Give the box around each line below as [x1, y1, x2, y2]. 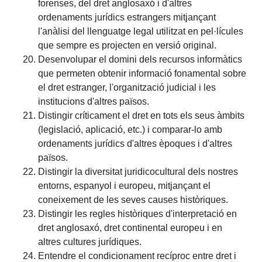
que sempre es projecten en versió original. [38, 40, 217, 50]
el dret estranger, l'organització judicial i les [38, 82, 216, 92]
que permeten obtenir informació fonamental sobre [38, 68, 247, 78]
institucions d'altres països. [38, 96, 150, 106]
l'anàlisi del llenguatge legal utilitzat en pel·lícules [38, 26, 244, 36]
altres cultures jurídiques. [38, 236, 142, 247]
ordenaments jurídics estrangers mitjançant [38, 12, 216, 22]
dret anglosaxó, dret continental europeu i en [38, 222, 223, 233]
